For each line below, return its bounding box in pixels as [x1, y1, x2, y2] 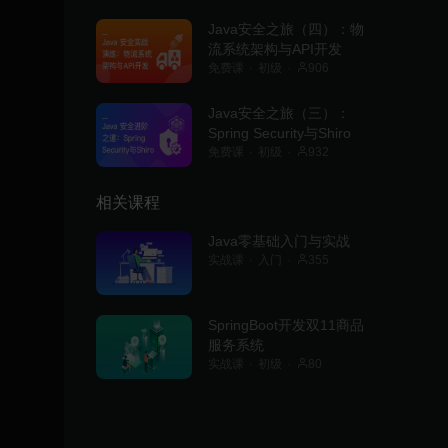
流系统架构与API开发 [208, 41, 342, 57]
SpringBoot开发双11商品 [208, 317, 364, 333]
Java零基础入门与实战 [208, 233, 350, 249]
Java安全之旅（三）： [208, 105, 350, 121]
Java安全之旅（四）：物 [208, 21, 364, 37]
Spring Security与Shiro [208, 125, 351, 141]
